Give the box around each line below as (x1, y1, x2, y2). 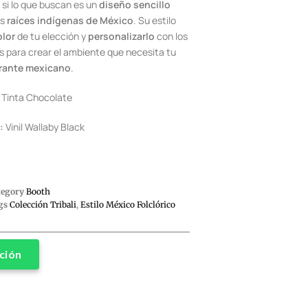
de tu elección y (15, 30, 88, 43)
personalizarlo (88, 30, 155, 43)
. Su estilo (133, 14, 176, 27)
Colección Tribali (9, 199, 76, 210)
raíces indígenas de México (6, 14, 133, 27)
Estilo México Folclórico (80, 199, 175, 210)
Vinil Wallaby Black (3, 120, 85, 133)
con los (155, 30, 188, 43)
